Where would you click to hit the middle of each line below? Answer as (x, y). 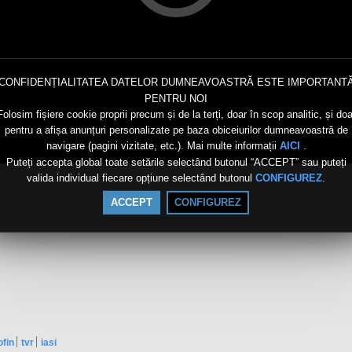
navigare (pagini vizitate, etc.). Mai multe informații (163, 146)
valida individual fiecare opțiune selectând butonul (141, 178)
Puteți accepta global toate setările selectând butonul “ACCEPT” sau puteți (176, 162)
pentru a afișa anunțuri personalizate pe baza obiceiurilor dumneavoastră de (176, 130)
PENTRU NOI (176, 99)
